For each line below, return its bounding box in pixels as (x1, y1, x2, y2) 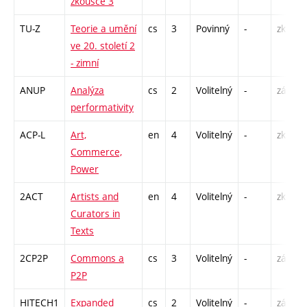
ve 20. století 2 (71, 39, 135, 53)
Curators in (71, 207, 120, 221)
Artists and (71, 190, 119, 204)
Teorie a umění (71, 22, 136, 36)
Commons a (71, 251, 124, 265)
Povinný (196, 22, 230, 36)
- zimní (71, 56, 99, 70)
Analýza (71, 84, 104, 97)
